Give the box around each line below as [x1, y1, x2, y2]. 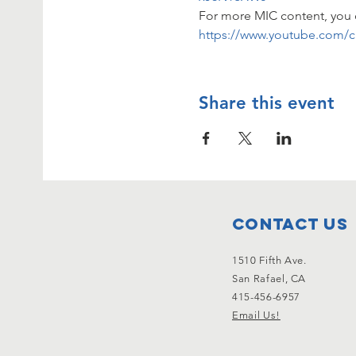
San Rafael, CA [232, 272, 309, 284]
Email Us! [232, 308, 281, 321]
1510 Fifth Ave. [232, 253, 307, 266]
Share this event [199, 91, 335, 114]
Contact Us [232, 213, 348, 234]
